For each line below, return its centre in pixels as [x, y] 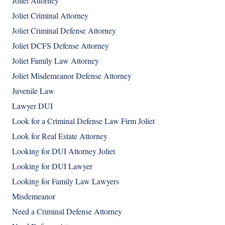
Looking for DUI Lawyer [52, 166]
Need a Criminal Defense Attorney [67, 211]
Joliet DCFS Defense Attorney [61, 46]
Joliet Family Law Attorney [55, 61]
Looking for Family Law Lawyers [66, 181]
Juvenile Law [33, 91]
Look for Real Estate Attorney [60, 136]
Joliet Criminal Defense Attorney [64, 31]
